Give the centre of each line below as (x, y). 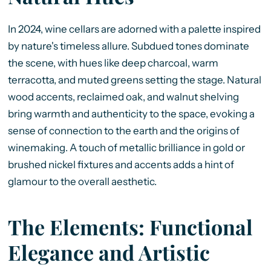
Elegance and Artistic (109, 252)
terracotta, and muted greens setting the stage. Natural (134, 80)
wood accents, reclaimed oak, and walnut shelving (123, 96)
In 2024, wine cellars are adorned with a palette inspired (134, 29)
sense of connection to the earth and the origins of (123, 130)
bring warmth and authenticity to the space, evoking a (131, 113)
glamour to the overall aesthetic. (82, 181)
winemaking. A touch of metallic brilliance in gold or (126, 147)
